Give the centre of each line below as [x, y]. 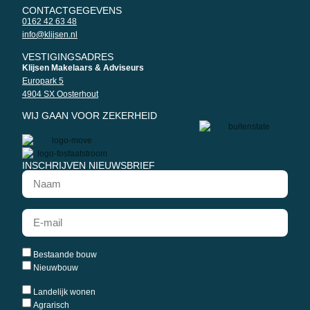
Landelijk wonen [64, 292]
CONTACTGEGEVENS [72, 11]
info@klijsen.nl [50, 35]
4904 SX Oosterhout [60, 94]
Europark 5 [43, 81]
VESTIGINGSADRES [68, 56]
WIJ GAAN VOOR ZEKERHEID [90, 115]
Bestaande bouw [65, 254]
